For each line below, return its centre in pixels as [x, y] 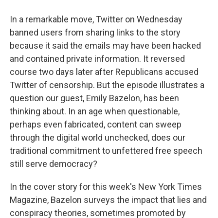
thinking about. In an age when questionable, [95, 111]
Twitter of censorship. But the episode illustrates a [107, 85]
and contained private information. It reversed [97, 59]
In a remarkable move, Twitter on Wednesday [96, 19]
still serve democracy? [54, 164]
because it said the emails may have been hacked [105, 45]
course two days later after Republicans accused [104, 72]
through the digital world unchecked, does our [98, 137]
